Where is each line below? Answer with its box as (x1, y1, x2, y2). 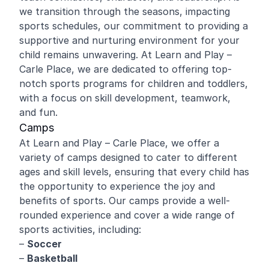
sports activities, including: (19, 223, 141, 235)
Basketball (27, 252, 77, 264)
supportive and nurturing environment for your (19, 34, 240, 46)
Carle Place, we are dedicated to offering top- (19, 63, 232, 75)
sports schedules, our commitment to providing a (19, 20, 248, 32)
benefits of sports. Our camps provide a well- (19, 195, 230, 207)
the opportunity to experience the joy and (19, 180, 215, 192)
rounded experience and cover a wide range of (19, 209, 235, 221)
